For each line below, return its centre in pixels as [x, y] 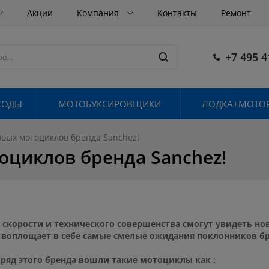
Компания [99, 13]
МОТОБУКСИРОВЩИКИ [109, 104]
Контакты [177, 13]
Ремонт [236, 13]
